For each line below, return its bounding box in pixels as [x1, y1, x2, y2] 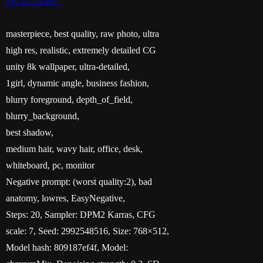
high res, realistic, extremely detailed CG [6, 45, 157, 55]
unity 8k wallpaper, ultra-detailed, [6, 61, 130, 72]
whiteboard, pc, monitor [6, 160, 95, 170]
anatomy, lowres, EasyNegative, [6, 193, 126, 203]
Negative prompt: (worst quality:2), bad [6, 176, 153, 187]
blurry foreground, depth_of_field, [6, 94, 133, 104]
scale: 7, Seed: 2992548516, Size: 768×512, [6, 225, 170, 236]
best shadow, [6, 127, 54, 137]
